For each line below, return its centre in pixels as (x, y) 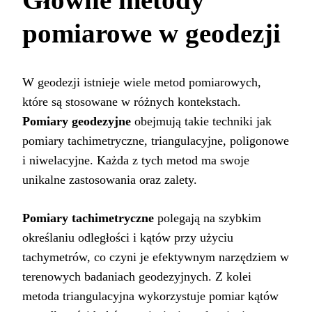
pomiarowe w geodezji (151, 33)
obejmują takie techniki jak (201, 122)
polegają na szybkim (208, 218)
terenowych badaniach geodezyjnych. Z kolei (137, 277)
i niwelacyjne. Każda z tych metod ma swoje (136, 161)
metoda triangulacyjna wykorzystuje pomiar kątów (150, 296)
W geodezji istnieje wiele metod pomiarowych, (142, 83)
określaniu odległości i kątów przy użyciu (128, 238)
